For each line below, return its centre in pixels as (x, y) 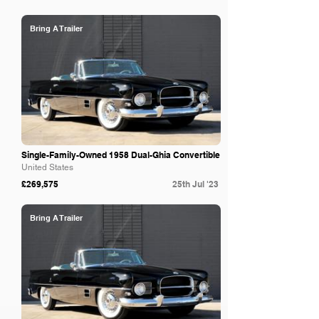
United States (47, 167)
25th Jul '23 (195, 184)
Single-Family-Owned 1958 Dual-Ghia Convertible (121, 155)
